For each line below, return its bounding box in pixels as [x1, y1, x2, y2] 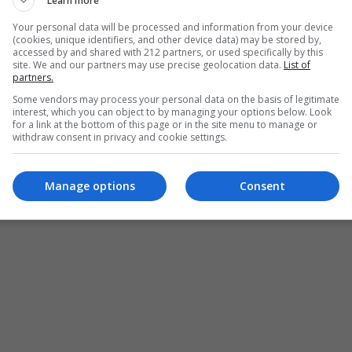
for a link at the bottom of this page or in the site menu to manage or [13, 117, 317, 131]
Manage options [44, 178, 135, 193]
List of [284, 57, 310, 71]
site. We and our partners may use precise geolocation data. [13, 57, 284, 71]
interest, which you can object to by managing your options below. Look [13, 104, 332, 119]
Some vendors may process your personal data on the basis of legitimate [13, 92, 339, 106]
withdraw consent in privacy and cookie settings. [13, 130, 227, 144]
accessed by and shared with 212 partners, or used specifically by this [13, 45, 323, 59]
